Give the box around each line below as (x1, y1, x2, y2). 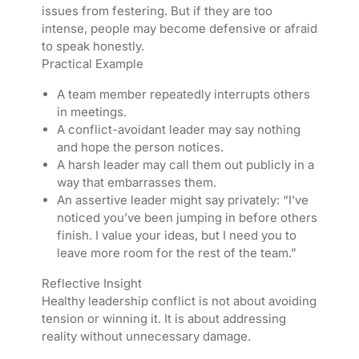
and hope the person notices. (56, 139, 224, 155)
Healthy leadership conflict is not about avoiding (41, 293, 317, 309)
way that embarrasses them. (56, 175, 216, 191)
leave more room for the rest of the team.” (56, 245, 296, 261)
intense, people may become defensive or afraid (41, 21, 317, 37)
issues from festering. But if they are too (41, 3, 272, 19)
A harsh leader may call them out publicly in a (56, 157, 314, 173)
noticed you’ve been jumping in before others (56, 210, 317, 226)
